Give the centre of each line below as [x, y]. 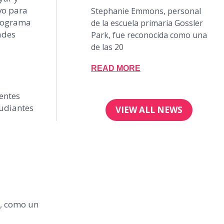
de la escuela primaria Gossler [147, 23]
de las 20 [107, 47]
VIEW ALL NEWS [149, 110]
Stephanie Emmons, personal [146, 11]
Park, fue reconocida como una [149, 35]
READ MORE [116, 68]
